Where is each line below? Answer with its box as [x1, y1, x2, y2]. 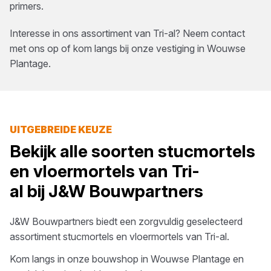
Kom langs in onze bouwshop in [10, 253, 151, 265]
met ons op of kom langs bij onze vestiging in [10, 42, 207, 54]
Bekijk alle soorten [10, 141, 158, 162]
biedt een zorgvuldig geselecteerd [94, 215, 243, 227]
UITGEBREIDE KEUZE [10, 123, 112, 135]
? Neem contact [175, 27, 245, 39]
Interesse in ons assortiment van [10, 27, 153, 39]
